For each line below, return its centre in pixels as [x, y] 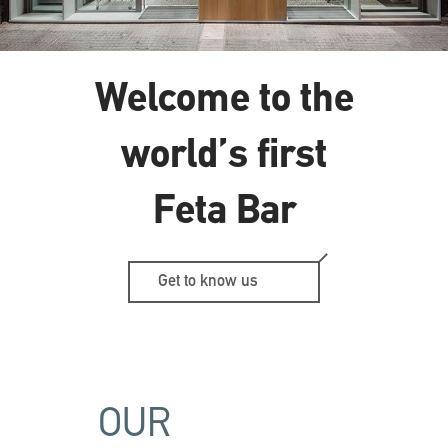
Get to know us [208, 282]
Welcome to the [224, 101]
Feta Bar [224, 213]
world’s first [224, 157]
